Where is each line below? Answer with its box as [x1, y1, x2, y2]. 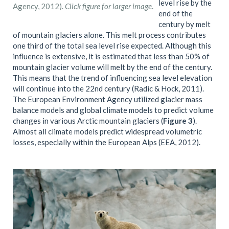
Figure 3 [163, 116, 193, 125]
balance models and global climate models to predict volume [13, 105, 214, 114]
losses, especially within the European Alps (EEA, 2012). [13, 137, 200, 147]
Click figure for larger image [65, 2, 152, 11]
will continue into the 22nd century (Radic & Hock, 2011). [13, 83, 204, 93]
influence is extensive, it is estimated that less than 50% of [13, 51, 210, 61]
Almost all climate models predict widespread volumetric [13, 126, 202, 136]
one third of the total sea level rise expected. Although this [13, 40, 211, 50]
